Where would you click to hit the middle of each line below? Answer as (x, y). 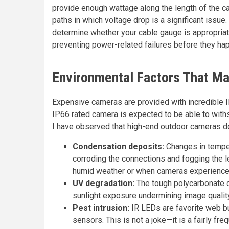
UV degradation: (104, 183)
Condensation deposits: (118, 146)
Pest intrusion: (101, 208)
